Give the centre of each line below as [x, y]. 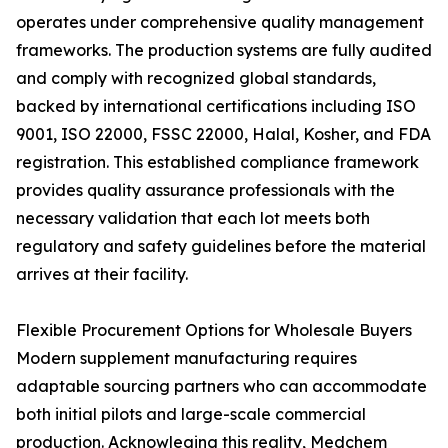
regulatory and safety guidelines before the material [221, 246]
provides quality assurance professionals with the [205, 190]
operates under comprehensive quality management [220, 22]
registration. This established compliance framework [217, 162]
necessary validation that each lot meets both [193, 218]
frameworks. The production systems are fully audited [224, 50]
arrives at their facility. [102, 274]
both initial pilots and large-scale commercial [191, 414]
